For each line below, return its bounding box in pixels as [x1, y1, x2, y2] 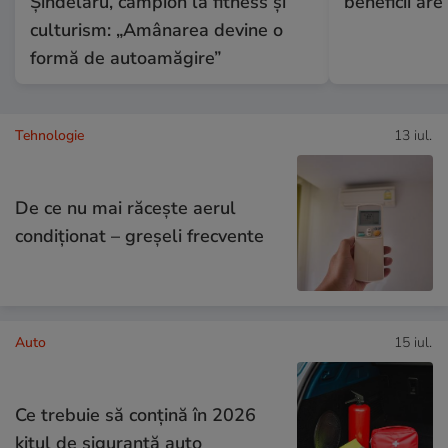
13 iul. [394, 125, 432, 145]
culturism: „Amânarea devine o [30, 17, 283, 42]
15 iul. [394, 332, 432, 352]
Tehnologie [15, 125, 84, 145]
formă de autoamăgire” [30, 45, 221, 70]
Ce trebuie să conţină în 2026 [15, 402, 256, 427]
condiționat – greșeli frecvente [15, 223, 264, 248]
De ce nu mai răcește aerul [15, 195, 236, 220]
